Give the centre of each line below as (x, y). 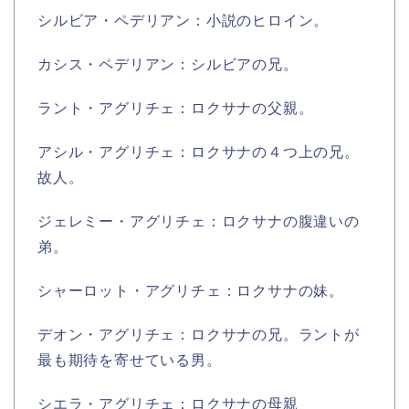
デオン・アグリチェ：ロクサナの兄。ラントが (199, 334)
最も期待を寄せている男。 (130, 360)
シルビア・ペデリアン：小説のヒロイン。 (184, 20)
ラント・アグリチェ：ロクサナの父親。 (176, 108)
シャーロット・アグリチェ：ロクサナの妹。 (191, 290)
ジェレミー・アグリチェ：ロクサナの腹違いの (199, 221)
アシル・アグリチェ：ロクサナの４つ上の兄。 (199, 152)
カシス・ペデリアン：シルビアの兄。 (168, 64)
